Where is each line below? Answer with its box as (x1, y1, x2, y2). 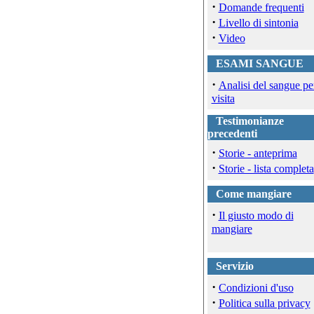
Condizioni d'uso (218, 282, 294, 294)
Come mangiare (215, 188, 292, 200)
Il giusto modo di (218, 210, 294, 221)
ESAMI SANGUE (215, 57, 303, 69)
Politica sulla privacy (218, 297, 310, 309)
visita (211, 93, 235, 104)
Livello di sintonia (218, 17, 299, 29)
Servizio (215, 260, 254, 272)
